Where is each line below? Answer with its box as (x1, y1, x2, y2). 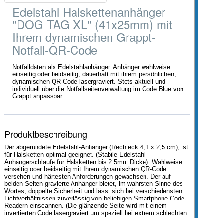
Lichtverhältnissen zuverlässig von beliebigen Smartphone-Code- (4, 195, 186, 202)
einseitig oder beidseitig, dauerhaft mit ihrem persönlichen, (12, 71, 176, 78)
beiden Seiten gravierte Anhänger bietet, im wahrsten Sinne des (4, 180, 183, 187)
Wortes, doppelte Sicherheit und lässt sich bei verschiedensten (4, 187, 182, 195)
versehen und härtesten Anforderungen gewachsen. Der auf (4, 173, 171, 180)
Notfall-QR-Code (12, 41, 97, 58)
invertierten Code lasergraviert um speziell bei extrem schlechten (4, 209, 187, 217)
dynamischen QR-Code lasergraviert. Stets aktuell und (12, 78, 165, 85)
